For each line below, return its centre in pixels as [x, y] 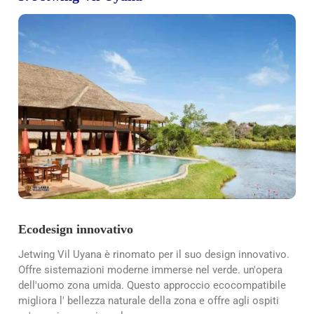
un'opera [263, 270]
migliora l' [43, 301]
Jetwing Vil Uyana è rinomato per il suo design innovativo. [154, 255]
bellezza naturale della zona [132, 301]
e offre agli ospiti [238, 301]
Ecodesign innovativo [76, 229]
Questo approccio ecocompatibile [206, 286]
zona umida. [96, 286]
